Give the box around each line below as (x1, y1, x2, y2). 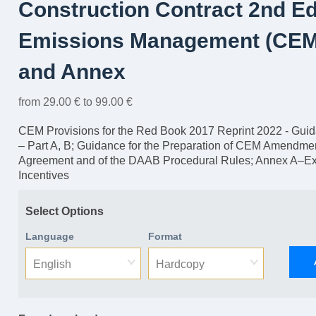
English (33, 258, 71, 270)
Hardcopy (155, 258, 205, 270)
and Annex (18, 60, 126, 83)
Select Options (25, 205, 104, 217)
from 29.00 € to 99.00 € (18, 96, 133, 108)
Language (25, 231, 74, 242)
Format (147, 231, 182, 242)
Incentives (18, 169, 69, 181)
